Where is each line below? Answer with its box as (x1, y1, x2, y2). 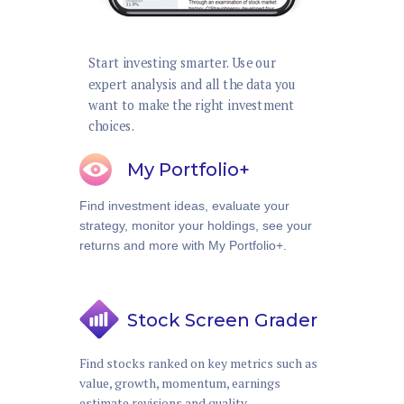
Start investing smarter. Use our (88, 53, 276, 72)
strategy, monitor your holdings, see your (79, 218, 312, 233)
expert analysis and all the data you (88, 75, 297, 94)
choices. (88, 117, 135, 135)
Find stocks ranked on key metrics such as (79, 354, 317, 372)
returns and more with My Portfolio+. (79, 238, 287, 252)
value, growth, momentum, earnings (79, 374, 280, 391)
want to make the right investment (88, 96, 295, 115)
